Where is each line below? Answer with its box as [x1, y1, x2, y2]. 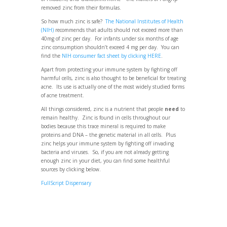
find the [41, 52, 62, 59]
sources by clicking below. [41, 165, 101, 173]
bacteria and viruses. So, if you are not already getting [41, 148, 169, 156]
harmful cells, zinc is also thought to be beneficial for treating [41, 74, 186, 82]
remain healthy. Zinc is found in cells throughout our [41, 113, 170, 121]
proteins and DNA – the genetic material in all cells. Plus [41, 131, 176, 138]
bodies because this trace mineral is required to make [41, 122, 166, 130]
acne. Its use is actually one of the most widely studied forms [41, 83, 184, 90]
